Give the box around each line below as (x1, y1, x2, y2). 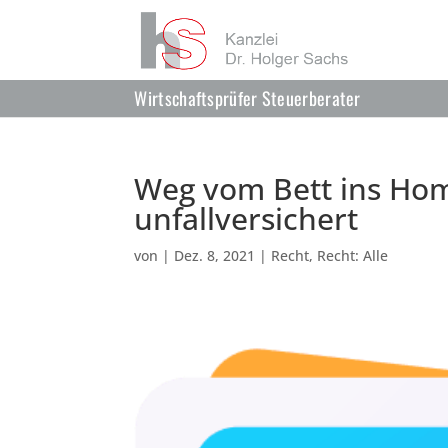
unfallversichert (134, 198, 359, 239)
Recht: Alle (317, 246, 389, 265)
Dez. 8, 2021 (174, 246, 256, 265)
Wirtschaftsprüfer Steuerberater (134, 85, 361, 111)
